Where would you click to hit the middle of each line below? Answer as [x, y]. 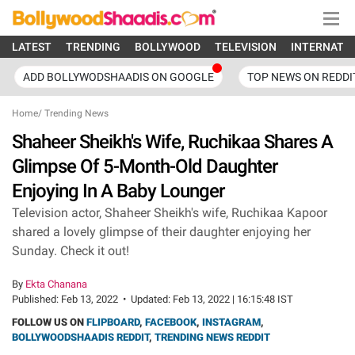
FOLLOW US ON [49, 322]
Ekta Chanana [56, 284]
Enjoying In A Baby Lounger [118, 191]
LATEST [32, 47]
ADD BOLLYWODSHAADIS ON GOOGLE [118, 77]
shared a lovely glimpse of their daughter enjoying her [161, 232]
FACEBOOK [171, 322]
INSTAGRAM [231, 322]
